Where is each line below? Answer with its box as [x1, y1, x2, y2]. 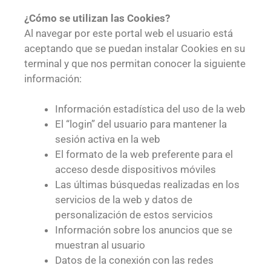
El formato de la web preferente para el [55, 148, 233, 161]
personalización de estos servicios [55, 209, 213, 221]
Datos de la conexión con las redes [55, 254, 214, 267]
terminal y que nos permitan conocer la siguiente [24, 57, 246, 70]
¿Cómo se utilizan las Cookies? [24, 11, 170, 24]
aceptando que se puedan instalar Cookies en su [24, 42, 245, 54]
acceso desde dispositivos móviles [55, 163, 216, 176]
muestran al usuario [55, 239, 145, 252]
